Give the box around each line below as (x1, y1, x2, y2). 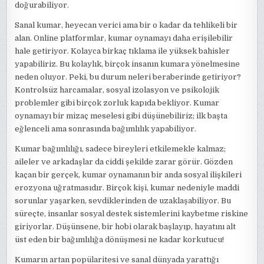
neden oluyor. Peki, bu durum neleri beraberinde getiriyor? (15, 72, 242, 81)
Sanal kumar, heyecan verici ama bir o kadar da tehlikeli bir (15, 21, 238, 29)
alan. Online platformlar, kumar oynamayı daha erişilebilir (15, 34, 233, 42)
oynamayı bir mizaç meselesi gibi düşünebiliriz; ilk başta (15, 111, 228, 120)
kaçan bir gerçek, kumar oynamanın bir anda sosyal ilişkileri (15, 170, 242, 179)
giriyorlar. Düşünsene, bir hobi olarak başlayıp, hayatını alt (15, 222, 236, 231)
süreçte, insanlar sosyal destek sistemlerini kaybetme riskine (15, 209, 249, 218)
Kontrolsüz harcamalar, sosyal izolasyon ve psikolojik (15, 85, 220, 94)
